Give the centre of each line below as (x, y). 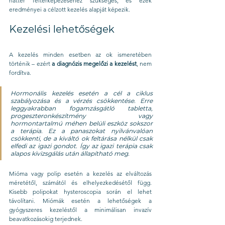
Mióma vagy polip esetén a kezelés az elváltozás (80, 174)
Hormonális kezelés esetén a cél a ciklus (82, 93)
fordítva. (20, 73)
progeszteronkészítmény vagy (82, 116)
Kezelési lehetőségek (62, 29)
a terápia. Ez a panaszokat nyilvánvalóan (82, 131)
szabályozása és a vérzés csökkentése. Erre (82, 101)
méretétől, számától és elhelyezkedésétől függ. (80, 183)
